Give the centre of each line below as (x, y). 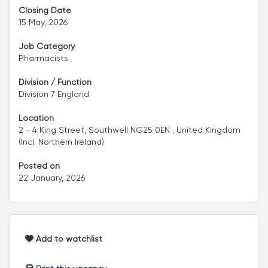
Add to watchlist (68, 238)
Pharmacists (43, 58)
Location (36, 118)
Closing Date (45, 10)
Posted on (39, 165)
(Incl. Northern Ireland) (61, 141)
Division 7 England (54, 94)
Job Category (47, 46)
